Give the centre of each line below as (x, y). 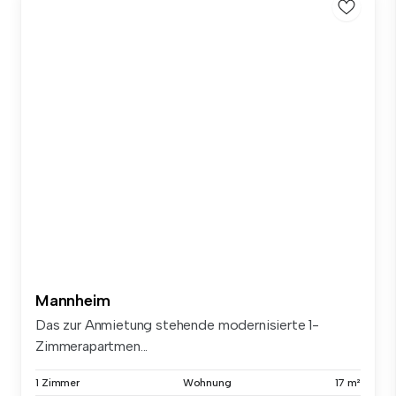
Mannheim (73, 300)
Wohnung (207, 382)
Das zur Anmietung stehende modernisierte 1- (178, 324)
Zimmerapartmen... (92, 346)
